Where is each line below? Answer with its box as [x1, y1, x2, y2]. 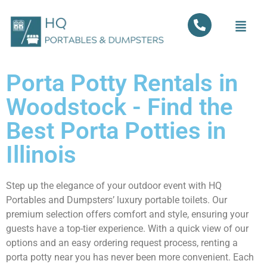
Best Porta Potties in [6, 117, 226, 145]
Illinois [6, 141, 76, 169]
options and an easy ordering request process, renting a [6, 237, 238, 249]
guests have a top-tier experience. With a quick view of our [6, 223, 249, 235]
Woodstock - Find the [6, 93, 233, 122]
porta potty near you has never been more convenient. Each [6, 252, 254, 263]
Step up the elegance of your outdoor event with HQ [6, 180, 222, 192]
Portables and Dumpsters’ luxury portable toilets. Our [6, 194, 227, 206]
